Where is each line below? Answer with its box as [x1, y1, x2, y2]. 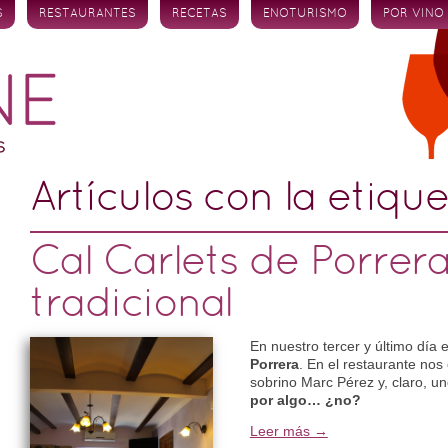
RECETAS [172, 9, 228, 19]
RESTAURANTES [39, 9, 137, 19]
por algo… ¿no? [249, 392, 361, 408]
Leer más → [249, 423, 328, 439]
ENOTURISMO [263, 9, 348, 19]
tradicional [30, 287, 233, 324]
